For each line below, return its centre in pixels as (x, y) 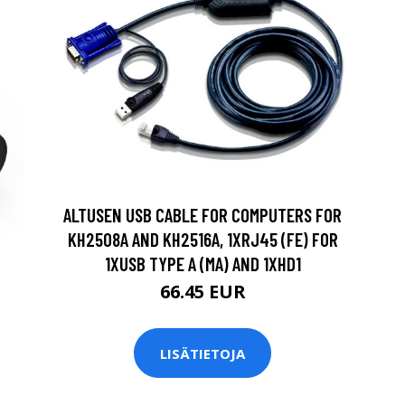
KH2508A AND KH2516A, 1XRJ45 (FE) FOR (202, 240)
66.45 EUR (202, 292)
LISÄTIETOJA (202, 353)
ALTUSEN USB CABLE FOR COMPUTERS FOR (202, 215)
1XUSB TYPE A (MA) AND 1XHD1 (202, 264)
